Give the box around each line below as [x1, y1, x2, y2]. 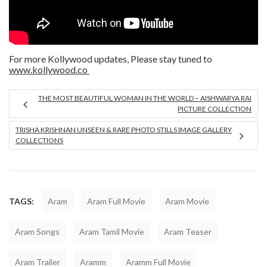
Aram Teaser [164, 226, 212, 237]
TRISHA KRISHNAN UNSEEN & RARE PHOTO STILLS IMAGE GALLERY [15, 125, 232, 134]
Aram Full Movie [87, 195, 145, 206]
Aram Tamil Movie [79, 226, 144, 237]
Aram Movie [165, 195, 209, 206]
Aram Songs [15, 226, 60, 237]
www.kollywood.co [9, 63, 89, 75]
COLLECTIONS [15, 135, 63, 145]
